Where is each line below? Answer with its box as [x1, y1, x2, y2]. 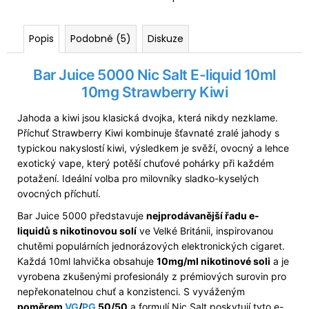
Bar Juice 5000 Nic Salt [33, 66, 191, 83]
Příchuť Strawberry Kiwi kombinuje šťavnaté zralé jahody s [17, 127, 279, 139]
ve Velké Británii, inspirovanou [137, 225, 273, 237]
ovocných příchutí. [17, 188, 101, 200]
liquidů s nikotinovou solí [17, 225, 137, 237]
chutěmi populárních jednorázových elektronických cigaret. [17, 240, 285, 252]
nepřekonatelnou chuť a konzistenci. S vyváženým [17, 286, 245, 298]
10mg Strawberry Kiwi [81, 83, 228, 101]
